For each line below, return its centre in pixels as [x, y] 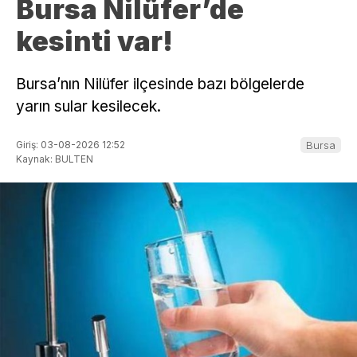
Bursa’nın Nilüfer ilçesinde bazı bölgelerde [160, 84]
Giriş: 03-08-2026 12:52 [71, 144]
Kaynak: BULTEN [55, 159]
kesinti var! [94, 41]
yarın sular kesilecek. [88, 106]
